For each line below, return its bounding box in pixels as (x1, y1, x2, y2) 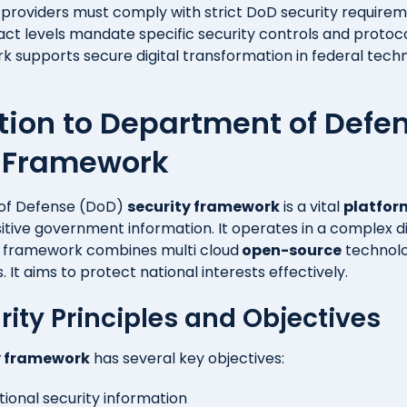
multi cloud (157, 240, 239, 262)
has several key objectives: (94, 348, 284, 370)
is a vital (283, 196, 340, 218)
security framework (127, 196, 280, 218)
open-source (239, 240, 342, 262)
